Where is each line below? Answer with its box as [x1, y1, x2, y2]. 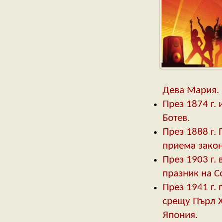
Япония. [162, 210, 198, 221]
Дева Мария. [162, 85, 219, 96]
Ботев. [162, 113, 190, 124]
